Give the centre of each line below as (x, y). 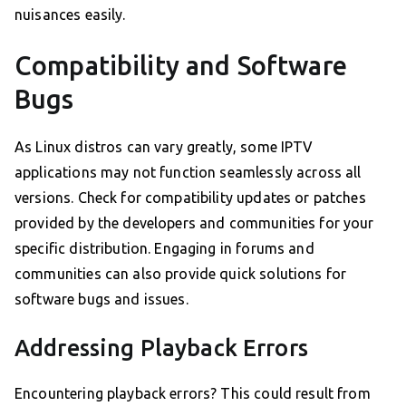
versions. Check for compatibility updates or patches (190, 198)
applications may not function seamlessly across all (188, 173)
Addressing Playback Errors (161, 348)
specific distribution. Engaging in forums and (164, 249)
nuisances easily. (70, 15)
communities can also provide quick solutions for (181, 274)
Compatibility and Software (181, 66)
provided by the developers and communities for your (194, 223)
